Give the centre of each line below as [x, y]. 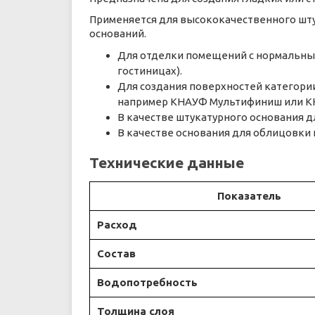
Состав [116, 253]
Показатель [249, 196]
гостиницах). [150, 71]
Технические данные [167, 162]
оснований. [118, 33]
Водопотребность [147, 282]
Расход [117, 225]
